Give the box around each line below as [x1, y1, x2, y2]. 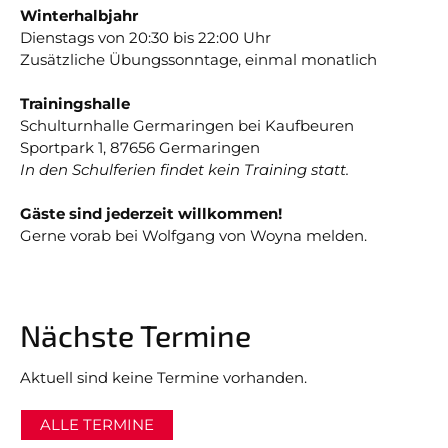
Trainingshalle [20, 94, 130, 113]
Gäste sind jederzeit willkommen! [20, 204, 282, 223]
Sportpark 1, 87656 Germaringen [20, 138, 260, 157]
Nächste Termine [20, 317, 251, 353]
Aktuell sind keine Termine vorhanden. [20, 368, 307, 387]
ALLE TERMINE [40, 415, 154, 434]
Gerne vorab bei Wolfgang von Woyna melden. [20, 226, 367, 245]
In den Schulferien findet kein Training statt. [20, 160, 349, 179]
